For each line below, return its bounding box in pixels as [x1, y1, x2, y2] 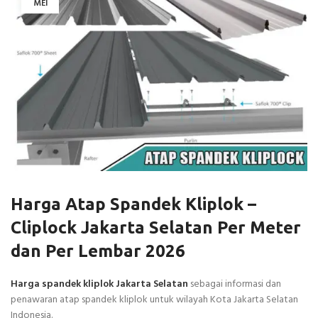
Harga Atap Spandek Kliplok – [11, 194, 256, 214]
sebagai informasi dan [188, 275, 281, 292]
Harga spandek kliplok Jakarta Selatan [11, 275, 188, 292]
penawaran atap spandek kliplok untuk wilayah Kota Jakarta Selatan [11, 291, 298, 308]
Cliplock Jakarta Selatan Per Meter [11, 217, 301, 237]
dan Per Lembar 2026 [11, 241, 185, 261]
